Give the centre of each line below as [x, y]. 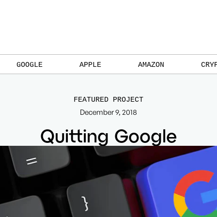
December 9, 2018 [108, 112]
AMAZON [151, 64]
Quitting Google [108, 135]
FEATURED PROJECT [108, 100]
